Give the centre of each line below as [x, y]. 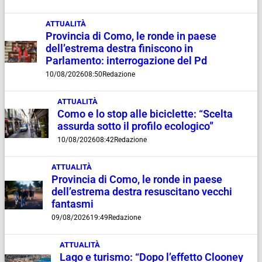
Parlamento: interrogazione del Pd [127, 61]
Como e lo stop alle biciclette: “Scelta [145, 114]
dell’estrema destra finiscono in [120, 48]
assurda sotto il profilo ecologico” [136, 126]
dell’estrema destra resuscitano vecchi [142, 192]
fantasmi [73, 204]
